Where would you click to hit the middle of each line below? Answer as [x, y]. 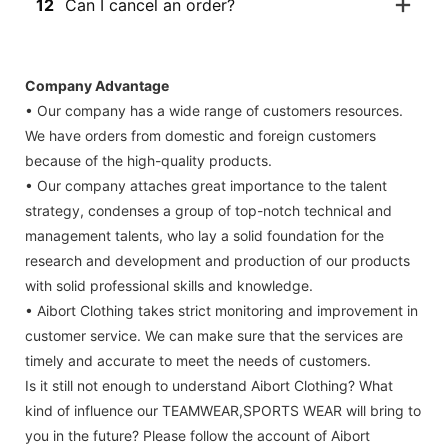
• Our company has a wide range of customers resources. [214, 110]
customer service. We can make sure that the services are [214, 335]
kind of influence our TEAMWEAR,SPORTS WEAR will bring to [223, 410]
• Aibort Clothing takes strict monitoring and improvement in [221, 310]
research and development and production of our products [217, 260]
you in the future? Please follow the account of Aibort [197, 435]
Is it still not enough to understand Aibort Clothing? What [209, 385]
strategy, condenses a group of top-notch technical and [208, 210]
